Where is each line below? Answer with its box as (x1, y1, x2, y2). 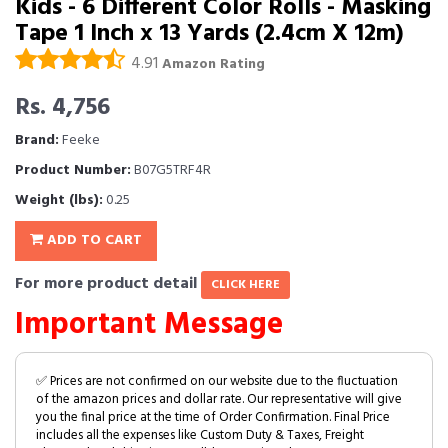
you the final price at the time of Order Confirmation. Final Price (36, 406, 390, 428)
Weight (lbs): (15, 188, 103, 212)
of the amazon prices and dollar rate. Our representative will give (36, 388, 402, 410)
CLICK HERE (211, 274, 280, 295)
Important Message (15, 300, 283, 349)
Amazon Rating (162, 52, 265, 76)
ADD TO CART (43, 228, 142, 252)
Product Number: (15, 158, 131, 182)
